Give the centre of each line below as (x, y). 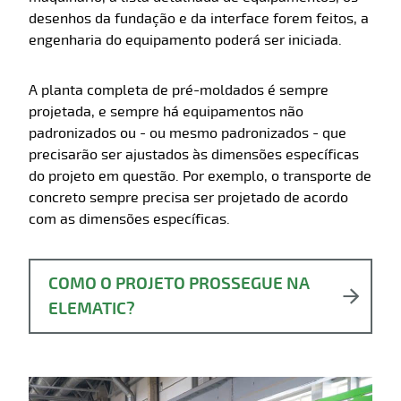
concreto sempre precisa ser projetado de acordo (188, 198)
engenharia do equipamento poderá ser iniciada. (185, 40)
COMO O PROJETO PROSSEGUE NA (179, 284)
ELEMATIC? (92, 309)
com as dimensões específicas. (129, 219)
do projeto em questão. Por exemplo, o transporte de (200, 176)
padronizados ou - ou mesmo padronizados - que (188, 133)
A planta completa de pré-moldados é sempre (179, 90)
